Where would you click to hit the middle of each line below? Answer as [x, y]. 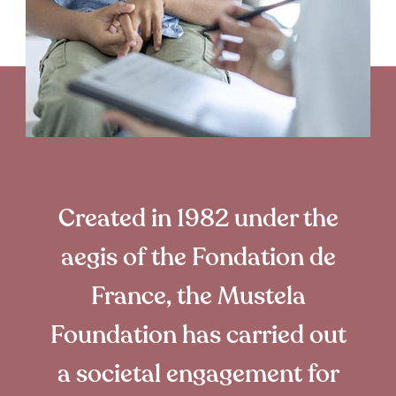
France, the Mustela [198, 296]
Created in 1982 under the [198, 218]
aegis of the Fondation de [198, 257]
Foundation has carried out [198, 335]
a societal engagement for [198, 373]
